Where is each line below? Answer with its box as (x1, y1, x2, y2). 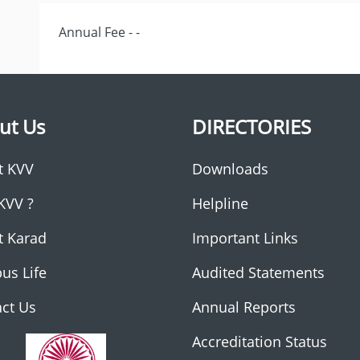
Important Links (192, 228, 298, 247)
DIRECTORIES (192, 113, 311, 140)
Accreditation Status (192, 332, 327, 351)
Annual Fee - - (59, 23, 140, 41)
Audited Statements (192, 263, 325, 282)
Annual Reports (192, 297, 296, 317)
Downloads (192, 159, 268, 178)
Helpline (192, 194, 248, 213)
